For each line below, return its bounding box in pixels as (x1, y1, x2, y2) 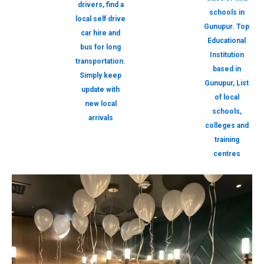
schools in (209, 8, 245, 17)
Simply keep (80, 71, 121, 80)
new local (84, 100, 117, 108)
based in (212, 65, 241, 74)
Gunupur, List (204, 79, 249, 88)
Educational (207, 37, 246, 45)
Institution (209, 51, 244, 60)
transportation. (75, 57, 126, 66)
